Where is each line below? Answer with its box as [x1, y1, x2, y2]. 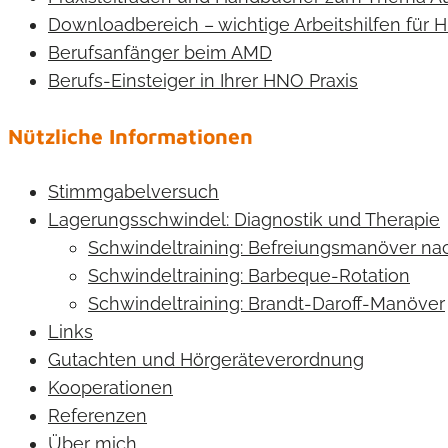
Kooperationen [48, 377, 173, 399]
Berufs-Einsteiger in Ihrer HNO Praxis [48, 69, 358, 91]
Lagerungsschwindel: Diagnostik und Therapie [48, 209, 440, 231]
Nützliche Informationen [8, 124, 253, 149]
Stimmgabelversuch [48, 181, 219, 203]
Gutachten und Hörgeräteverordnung [48, 349, 364, 371]
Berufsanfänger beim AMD [48, 41, 272, 63]
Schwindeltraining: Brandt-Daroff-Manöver [88, 293, 445, 315]
